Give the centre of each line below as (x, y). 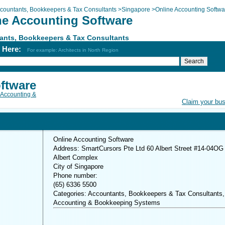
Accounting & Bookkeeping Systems (107, 203)
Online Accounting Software (93, 139)
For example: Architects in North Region (73, 50)
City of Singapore (78, 166)
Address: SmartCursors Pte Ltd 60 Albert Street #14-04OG (138, 148)
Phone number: (75, 176)
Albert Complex (76, 157)
